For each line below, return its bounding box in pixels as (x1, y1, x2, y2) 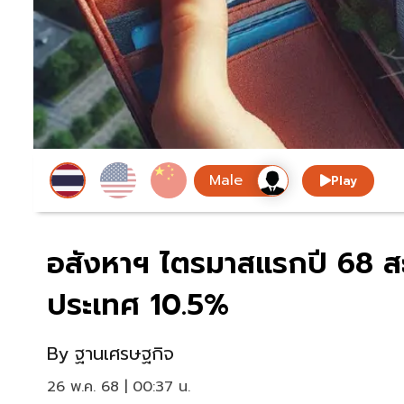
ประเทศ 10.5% (47, 283, 229, 328)
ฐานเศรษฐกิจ (75, 340, 174, 368)
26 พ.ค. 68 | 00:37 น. (47, 376, 190, 399)
